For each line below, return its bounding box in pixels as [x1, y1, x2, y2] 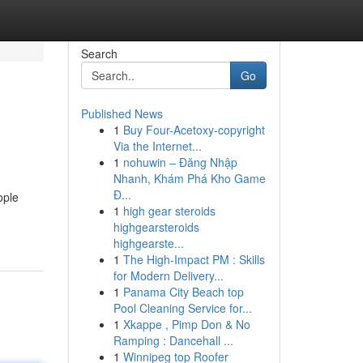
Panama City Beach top [122, 284, 244, 300]
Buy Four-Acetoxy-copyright [122, 122, 265, 138]
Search [80, 45, 117, 62]
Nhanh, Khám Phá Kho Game [113, 170, 266, 186]
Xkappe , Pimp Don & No [122, 316, 250, 332]
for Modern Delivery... [113, 267, 224, 284]
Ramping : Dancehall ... [113, 332, 233, 348]
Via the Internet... [113, 138, 202, 154]
